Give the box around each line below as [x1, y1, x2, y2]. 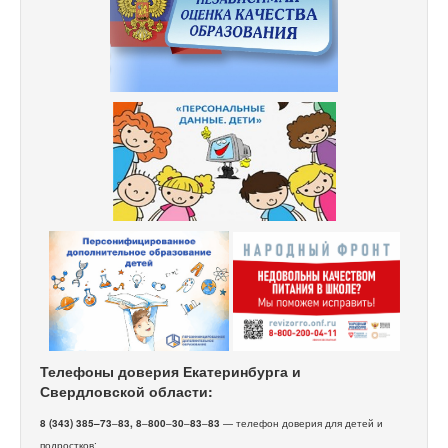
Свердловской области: [40, 381, 213, 402]
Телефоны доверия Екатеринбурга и [40, 361, 301, 382]
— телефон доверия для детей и [223, 416, 383, 431]
